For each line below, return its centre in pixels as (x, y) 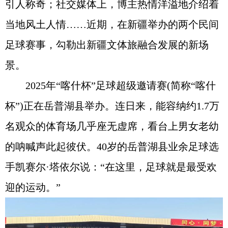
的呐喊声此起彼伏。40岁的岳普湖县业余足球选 (112, 147)
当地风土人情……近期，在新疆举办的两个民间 (112, 24)
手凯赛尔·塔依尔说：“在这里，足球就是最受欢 (111, 167)
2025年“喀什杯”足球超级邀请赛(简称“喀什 (110, 85)
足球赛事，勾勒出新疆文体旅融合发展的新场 (107, 45)
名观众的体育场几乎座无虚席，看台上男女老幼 (112, 126)
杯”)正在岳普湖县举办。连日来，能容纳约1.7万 (112, 106)
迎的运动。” (33, 187)
